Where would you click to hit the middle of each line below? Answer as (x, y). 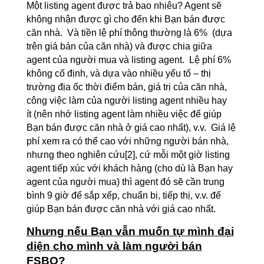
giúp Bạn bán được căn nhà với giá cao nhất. (121, 209)
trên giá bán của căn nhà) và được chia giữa (119, 46)
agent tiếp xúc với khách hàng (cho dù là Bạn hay (129, 168)
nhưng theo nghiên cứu (75, 155)
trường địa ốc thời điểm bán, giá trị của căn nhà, (126, 87)
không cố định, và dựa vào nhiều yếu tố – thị (118, 73)
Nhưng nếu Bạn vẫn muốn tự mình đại (130, 231)
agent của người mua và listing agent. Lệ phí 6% (128, 60)
